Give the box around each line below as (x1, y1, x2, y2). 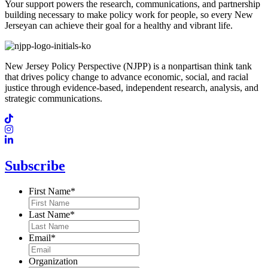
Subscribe (5, 158, 65, 174)
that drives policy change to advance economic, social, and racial (5, 72, 248, 83)
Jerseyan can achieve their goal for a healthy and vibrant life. (5, 20, 233, 31)
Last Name (29, 209, 70, 220)
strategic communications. (5, 93, 102, 104)
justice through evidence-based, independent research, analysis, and (5, 83, 258, 93)
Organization (29, 256, 78, 267)
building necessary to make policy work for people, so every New (5, 10, 253, 20)
